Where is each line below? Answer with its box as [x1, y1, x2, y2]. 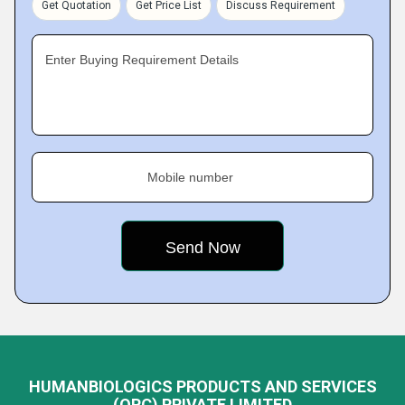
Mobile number [147, 170, 233, 184]
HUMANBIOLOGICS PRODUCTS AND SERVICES [28, 377, 377, 396]
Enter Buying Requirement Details [45, 52, 239, 67]
